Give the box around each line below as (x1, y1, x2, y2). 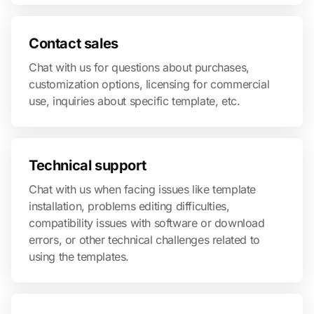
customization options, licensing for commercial (29, 77, 270, 91)
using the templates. (29, 250, 129, 264)
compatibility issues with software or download (29, 216, 265, 230)
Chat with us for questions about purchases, (29, 60, 250, 74)
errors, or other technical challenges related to (29, 233, 260, 247)
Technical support (29, 157, 146, 174)
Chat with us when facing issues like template (29, 182, 257, 196)
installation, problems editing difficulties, (29, 199, 230, 213)
